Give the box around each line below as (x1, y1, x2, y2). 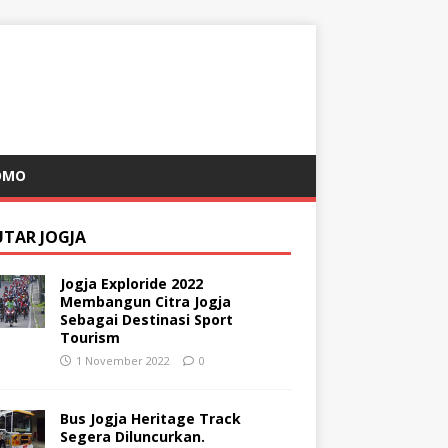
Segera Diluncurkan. (59, 427, 205, 446)
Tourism (59, 328, 120, 347)
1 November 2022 (75, 353, 170, 368)
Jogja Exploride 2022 (59, 274, 203, 293)
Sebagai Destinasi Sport (59, 310, 233, 329)
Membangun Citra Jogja (59, 292, 231, 311)
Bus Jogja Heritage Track (59, 409, 241, 428)
